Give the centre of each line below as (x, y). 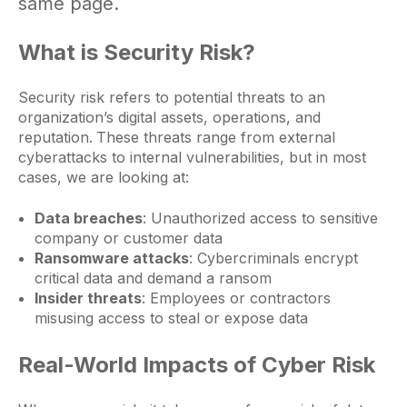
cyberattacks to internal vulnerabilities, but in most (192, 158)
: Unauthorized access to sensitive (260, 218)
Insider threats (88, 298)
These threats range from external (216, 138)
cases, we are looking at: (104, 178)
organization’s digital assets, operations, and (169, 118)
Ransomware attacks (111, 258)
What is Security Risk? (137, 52)
